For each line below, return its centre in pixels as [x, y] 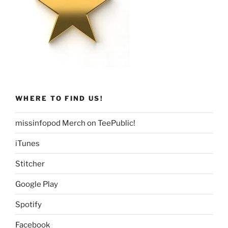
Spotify [28, 204]
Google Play [37, 184]
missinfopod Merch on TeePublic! [75, 123]
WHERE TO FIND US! [60, 98]
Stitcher [30, 164]
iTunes [27, 143]
